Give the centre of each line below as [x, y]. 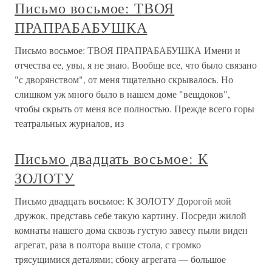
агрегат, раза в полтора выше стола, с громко [108, 244]
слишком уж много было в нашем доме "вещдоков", [122, 94]
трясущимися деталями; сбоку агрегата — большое [120, 259]
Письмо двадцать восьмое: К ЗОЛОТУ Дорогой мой [123, 201]
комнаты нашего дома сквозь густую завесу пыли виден [131, 230]
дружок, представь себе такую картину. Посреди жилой [131, 215]
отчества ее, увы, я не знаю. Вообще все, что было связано [136, 65]
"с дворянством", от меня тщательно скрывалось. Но [124, 79]
